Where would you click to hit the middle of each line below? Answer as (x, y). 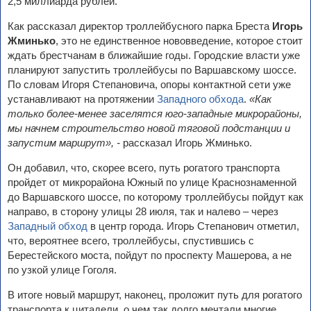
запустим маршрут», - (64, 143)
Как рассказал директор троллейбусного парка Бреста (140, 26)
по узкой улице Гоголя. (62, 270)
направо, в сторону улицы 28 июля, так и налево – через (143, 212)
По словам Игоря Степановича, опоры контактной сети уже (149, 85)
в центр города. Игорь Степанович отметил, (193, 226)
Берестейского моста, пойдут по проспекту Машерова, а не (150, 255)
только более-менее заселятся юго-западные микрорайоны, (155, 114)
